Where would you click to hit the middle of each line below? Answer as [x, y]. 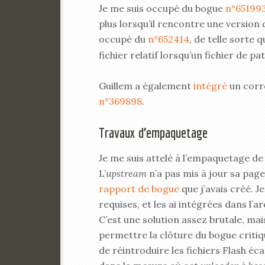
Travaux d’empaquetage [153, 132]
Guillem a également [146, 86]
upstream [126, 173]
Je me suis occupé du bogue [162, 8]
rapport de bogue [139, 189]
